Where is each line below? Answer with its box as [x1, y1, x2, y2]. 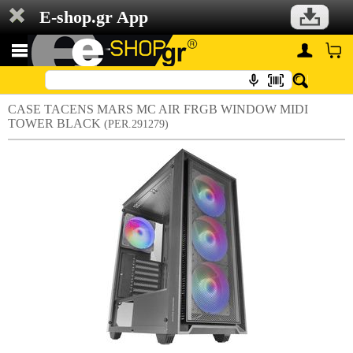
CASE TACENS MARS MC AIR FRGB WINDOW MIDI [8, 102, 308, 116]
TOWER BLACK [8, 117, 104, 130]
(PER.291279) [104, 118, 169, 130]
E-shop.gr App [39, 7, 148, 27]
